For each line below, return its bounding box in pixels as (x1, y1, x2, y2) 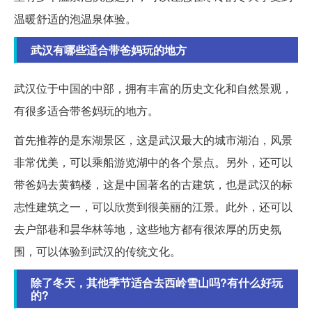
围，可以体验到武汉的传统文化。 (14, 242, 181, 259)
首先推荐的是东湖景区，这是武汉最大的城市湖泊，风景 (14, 131, 292, 148)
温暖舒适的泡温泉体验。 (14, 10, 136, 26)
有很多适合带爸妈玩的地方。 (14, 102, 159, 118)
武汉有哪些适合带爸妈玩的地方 (31, 41, 187, 58)
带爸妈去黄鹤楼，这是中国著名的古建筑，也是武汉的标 (14, 175, 292, 192)
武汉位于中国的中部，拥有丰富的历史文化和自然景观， (14, 79, 292, 96)
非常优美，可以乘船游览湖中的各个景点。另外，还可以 (14, 153, 292, 170)
